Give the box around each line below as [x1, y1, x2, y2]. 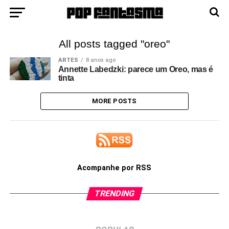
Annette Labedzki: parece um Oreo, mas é [58, 65, 214, 74]
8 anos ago [85, 57, 116, 63]
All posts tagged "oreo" [59, 38, 170, 50]
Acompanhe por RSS [77, 164, 152, 172]
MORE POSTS [92, 97, 137, 105]
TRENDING [93, 189, 136, 198]
